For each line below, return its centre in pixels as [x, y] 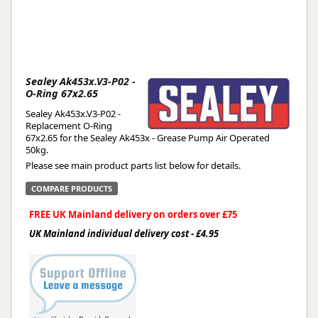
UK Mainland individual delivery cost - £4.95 [124, 234]
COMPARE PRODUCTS [72, 188]
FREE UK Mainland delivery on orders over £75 [133, 214]
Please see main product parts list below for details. [133, 165]
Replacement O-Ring [69, 126]
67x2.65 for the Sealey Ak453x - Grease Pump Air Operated [148, 138]
